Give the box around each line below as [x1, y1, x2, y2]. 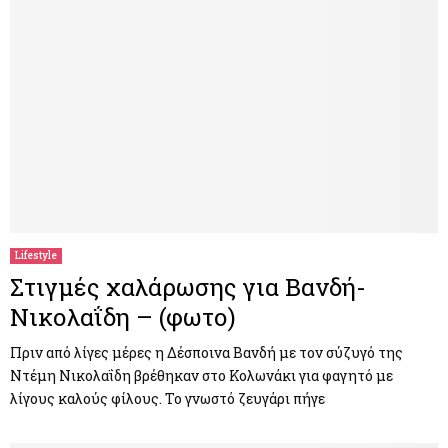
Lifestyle [15, 248, 57, 262]
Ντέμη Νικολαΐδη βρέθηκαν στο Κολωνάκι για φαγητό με [10, 365, 393, 385]
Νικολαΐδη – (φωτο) [10, 300, 236, 333]
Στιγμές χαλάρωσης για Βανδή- [10, 270, 366, 303]
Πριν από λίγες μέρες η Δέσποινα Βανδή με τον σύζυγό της [10, 342, 403, 362]
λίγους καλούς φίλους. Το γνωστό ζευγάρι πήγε [10, 388, 325, 408]
